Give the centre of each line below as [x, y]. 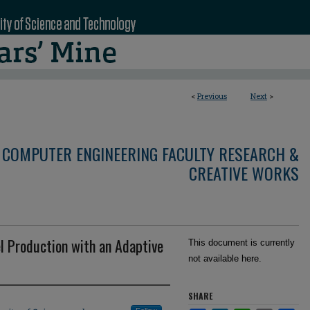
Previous [212, 96]
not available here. [225, 258]
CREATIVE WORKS [244, 173]
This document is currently [241, 243]
